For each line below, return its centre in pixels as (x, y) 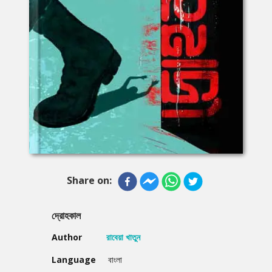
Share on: (89, 180)
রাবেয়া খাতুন (123, 237)
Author (67, 237)
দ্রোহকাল (66, 215)
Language (74, 259)
